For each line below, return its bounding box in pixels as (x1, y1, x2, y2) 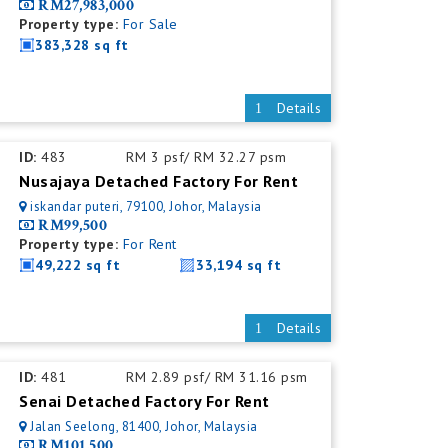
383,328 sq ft (35, 36, 129, 54)
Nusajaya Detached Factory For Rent (19, 171, 299, 191)
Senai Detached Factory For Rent (19, 391, 270, 411)
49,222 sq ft (35, 256, 121, 274)
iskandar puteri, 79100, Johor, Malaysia (30, 198, 262, 215)
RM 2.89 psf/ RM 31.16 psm (126, 368, 308, 386)
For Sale (122, 15, 178, 33)
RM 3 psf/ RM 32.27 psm (126, 148, 287, 166)
